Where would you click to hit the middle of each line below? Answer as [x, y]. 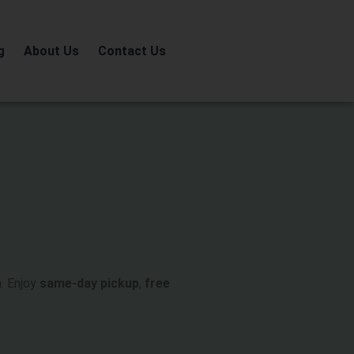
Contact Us [132, 51]
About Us [51, 51]
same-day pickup [89, 284]
